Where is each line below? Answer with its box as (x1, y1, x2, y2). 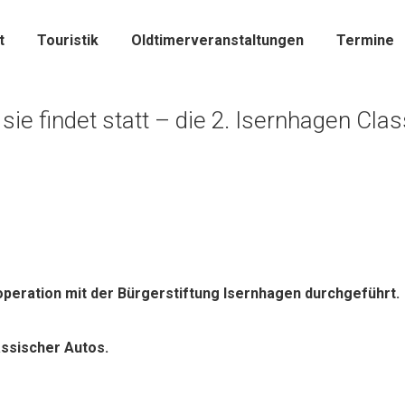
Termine (336, 32, 394, 49)
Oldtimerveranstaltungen (131, 32, 304, 49)
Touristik (37, 32, 99, 49)
